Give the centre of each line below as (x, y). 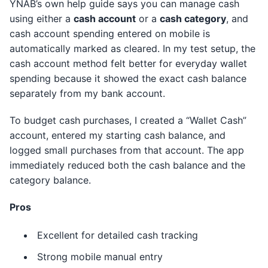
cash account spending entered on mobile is (110, 33)
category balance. (50, 180)
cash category (193, 19)
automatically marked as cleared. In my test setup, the (133, 48)
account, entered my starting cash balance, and (118, 135)
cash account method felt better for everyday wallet (128, 63)
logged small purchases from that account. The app (127, 150)
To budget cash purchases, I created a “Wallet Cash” (128, 120)
